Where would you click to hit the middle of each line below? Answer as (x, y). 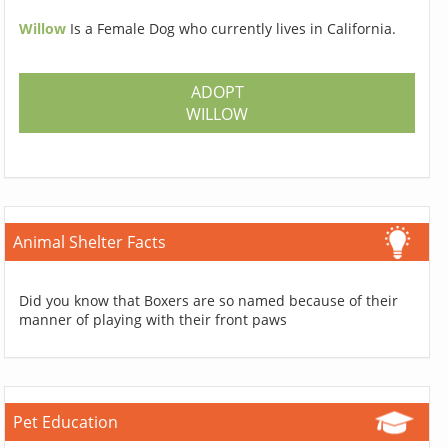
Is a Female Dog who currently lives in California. (233, 29)
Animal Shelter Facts (90, 242)
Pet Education (66, 422)
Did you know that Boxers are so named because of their (209, 301)
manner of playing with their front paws (153, 320)
